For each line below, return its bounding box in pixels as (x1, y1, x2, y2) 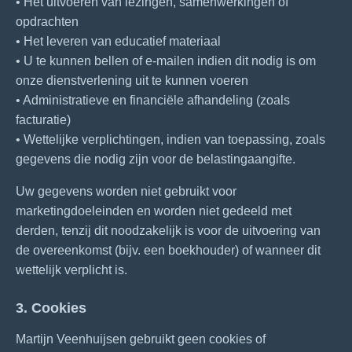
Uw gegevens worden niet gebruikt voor (16, 185, 236, 198)
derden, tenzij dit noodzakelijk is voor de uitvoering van (16, 224, 321, 237)
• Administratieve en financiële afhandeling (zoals (16, 93, 290, 107)
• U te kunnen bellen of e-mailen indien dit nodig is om (16, 54, 316, 68)
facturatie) (16, 113, 71, 126)
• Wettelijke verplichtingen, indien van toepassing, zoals (16, 133, 325, 146)
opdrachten (16, 15, 79, 28)
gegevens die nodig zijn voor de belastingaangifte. (16, 152, 295, 166)
